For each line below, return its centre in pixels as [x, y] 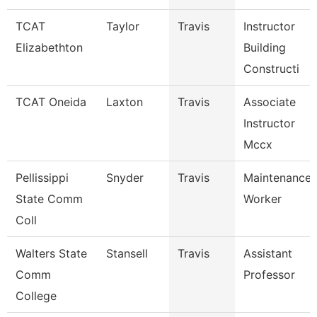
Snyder [125, 178]
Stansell [127, 253]
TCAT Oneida [51, 102]
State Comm [49, 199]
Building [265, 47]
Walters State [51, 253]
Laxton [125, 102]
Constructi [271, 69]
